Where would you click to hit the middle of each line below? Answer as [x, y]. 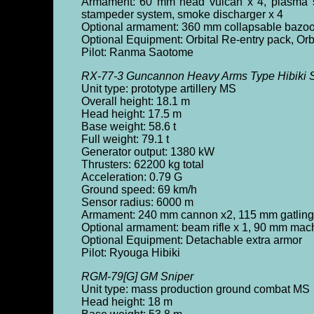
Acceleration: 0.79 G [131, 177]
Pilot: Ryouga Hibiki [130, 253]
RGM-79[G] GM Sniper [137, 277]
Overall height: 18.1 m [135, 101]
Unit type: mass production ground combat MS [195, 289]
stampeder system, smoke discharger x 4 [182, 14]
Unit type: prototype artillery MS [158, 89]
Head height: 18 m [127, 302]
